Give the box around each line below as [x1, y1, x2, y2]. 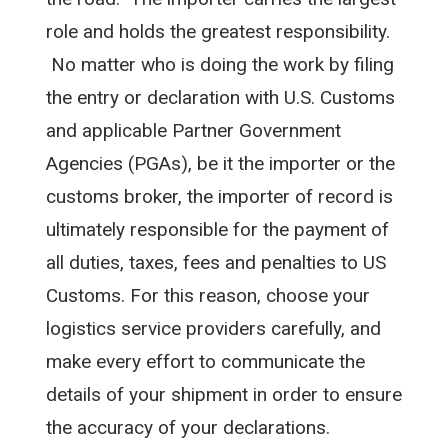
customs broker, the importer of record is [45, 185, 393, 209]
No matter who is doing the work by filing [45, 53, 394, 77]
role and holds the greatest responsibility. [45, 20, 390, 44]
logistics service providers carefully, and [45, 317, 381, 341]
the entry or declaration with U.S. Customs [45, 86, 395, 110]
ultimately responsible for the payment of [45, 218, 389, 242]
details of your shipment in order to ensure [45, 383, 402, 407]
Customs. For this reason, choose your [45, 284, 370, 308]
